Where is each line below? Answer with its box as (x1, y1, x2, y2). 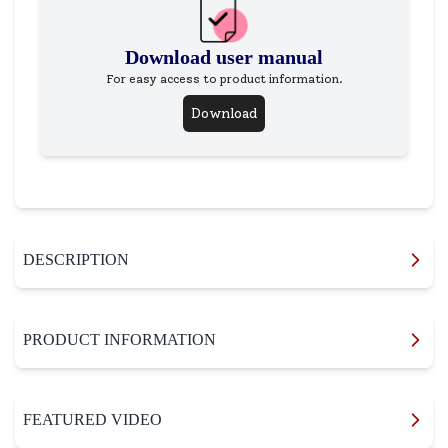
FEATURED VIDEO (23, 410, 162, 428)
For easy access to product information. (105, 71, 343, 86)
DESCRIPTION (23, 250, 129, 268)
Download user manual (125, 45, 323, 68)
